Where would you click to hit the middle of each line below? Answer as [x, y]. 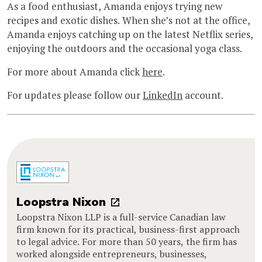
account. [203, 95]
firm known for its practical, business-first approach [128, 230]
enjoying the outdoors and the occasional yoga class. [125, 48]
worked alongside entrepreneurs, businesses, [112, 254]
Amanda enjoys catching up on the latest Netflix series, [130, 34]
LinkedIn [163, 95]
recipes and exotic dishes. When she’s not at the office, [129, 20]
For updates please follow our [75, 95]
